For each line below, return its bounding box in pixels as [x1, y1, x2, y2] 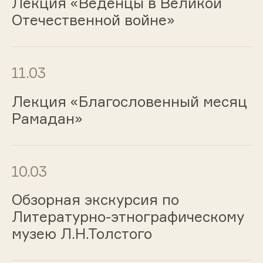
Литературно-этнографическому [11, 208, 244, 226]
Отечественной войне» [11, 11, 175, 29]
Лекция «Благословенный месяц [11, 92, 247, 110]
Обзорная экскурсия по [11, 191, 179, 209]
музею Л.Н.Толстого [11, 225, 152, 243]
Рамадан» [11, 109, 83, 127]
